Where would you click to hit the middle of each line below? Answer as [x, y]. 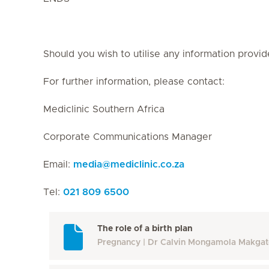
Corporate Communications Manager [128, 137]
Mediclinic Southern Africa [104, 109]
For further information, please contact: [134, 82]
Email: [58, 165]
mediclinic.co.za [147, 165]
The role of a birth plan [145, 229]
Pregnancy [119, 243]
